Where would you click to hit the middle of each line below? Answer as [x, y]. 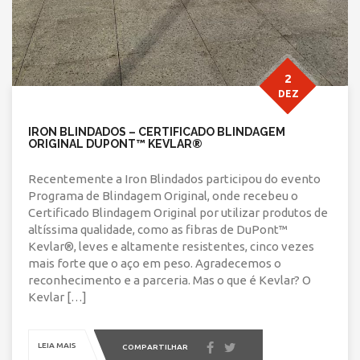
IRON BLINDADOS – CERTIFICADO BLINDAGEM [157, 132]
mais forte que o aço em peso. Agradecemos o [155, 264]
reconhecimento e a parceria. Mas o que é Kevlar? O [170, 280]
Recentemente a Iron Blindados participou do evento [174, 179]
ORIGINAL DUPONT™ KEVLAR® [115, 144]
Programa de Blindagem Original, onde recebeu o [163, 196]
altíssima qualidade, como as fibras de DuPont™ [158, 230]
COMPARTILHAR [155, 347]
